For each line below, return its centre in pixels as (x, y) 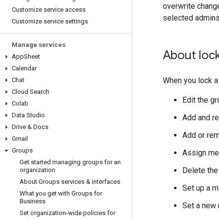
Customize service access (49, 10)
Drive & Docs (30, 127)
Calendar (24, 68)
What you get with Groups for (61, 193)
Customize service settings (50, 21)
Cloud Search (31, 92)
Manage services (39, 45)
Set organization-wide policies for (67, 213)
